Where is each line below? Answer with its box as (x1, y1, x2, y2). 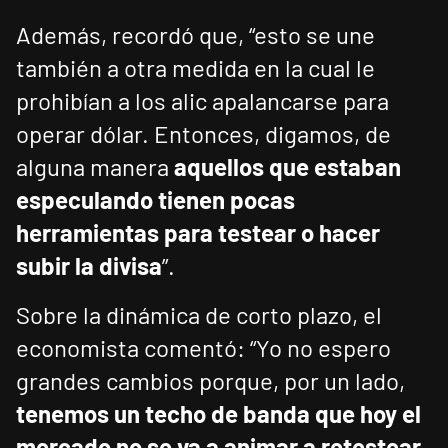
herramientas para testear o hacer (16, 218, 380, 248)
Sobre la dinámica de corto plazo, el (16, 300, 382, 330)
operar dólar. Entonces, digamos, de (16, 119, 391, 149)
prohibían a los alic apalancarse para (16, 86, 389, 116)
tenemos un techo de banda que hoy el (16, 399, 421, 429)
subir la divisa (16, 251, 162, 281)
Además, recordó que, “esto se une (16, 20, 375, 50)
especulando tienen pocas (16, 185, 295, 215)
